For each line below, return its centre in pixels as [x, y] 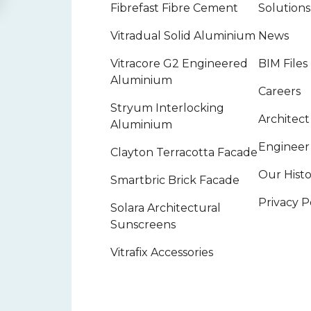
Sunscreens [143, 224]
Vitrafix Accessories [161, 252]
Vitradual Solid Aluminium [183, 35]
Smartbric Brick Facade [175, 180]
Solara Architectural [165, 208]
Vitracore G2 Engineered [179, 63]
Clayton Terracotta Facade [184, 152]
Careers [279, 91]
